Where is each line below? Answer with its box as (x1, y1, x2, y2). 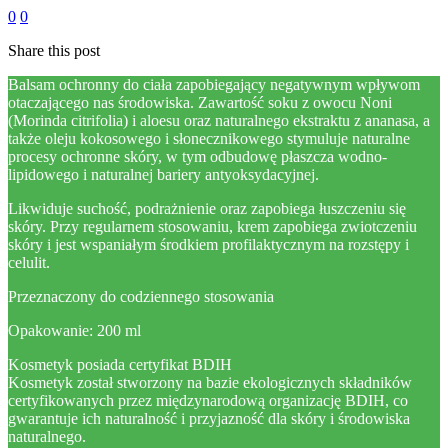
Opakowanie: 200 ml (8, 322, 141, 339)
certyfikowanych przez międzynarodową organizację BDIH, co (8, 392, 408, 409)
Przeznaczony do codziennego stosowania (8, 288, 274, 305)
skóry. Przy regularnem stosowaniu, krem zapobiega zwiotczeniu (8, 218, 417, 235)
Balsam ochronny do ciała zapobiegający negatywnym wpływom (8, 76, 420, 93)
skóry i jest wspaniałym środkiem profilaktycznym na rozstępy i (8, 236, 409, 253)
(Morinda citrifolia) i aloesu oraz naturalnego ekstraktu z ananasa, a (8, 112, 430, 129)
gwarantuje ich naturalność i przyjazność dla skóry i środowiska (8, 410, 410, 427)
